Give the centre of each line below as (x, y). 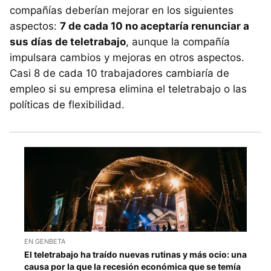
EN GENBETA (45, 242)
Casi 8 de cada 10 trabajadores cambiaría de (119, 73)
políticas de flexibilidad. (67, 104)
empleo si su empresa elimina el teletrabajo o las (128, 89)
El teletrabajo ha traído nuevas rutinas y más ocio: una (135, 255)
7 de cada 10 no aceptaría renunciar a (155, 26)
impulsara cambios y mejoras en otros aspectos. (127, 57)
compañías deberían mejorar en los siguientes (122, 10)
